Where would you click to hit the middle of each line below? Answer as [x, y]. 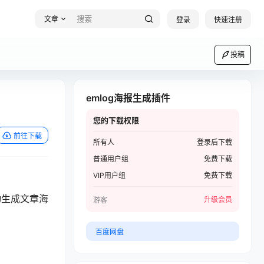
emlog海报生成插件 [128, 98]
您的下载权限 [116, 120]
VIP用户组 [109, 175]
